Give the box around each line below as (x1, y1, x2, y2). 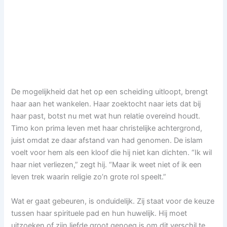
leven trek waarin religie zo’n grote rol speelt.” (11, 172, 167, 182)
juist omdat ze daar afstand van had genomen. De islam (11, 136, 203, 145)
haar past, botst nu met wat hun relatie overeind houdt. (11, 111, 201, 121)
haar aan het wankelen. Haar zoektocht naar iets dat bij (11, 99, 201, 109)
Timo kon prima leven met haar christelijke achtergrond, (11, 124, 203, 133)
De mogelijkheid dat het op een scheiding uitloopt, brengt (11, 87, 208, 97)
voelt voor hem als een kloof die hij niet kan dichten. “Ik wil (11, 148, 212, 158)
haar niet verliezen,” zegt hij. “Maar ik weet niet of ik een (11, 160, 202, 170)
